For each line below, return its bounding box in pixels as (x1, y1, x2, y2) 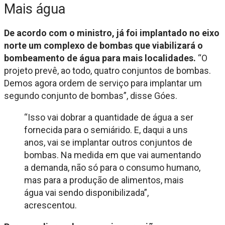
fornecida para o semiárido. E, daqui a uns (24, 124, 188, 135)
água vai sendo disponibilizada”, (24, 187, 149, 198)
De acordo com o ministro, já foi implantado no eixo (4, 27, 219, 38)
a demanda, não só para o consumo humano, (24, 162, 200, 173)
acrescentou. (24, 199, 77, 210)
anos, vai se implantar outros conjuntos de (24, 137, 192, 148)
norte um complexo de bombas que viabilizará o (4, 40, 203, 51)
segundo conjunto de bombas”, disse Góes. (4, 90, 177, 101)
